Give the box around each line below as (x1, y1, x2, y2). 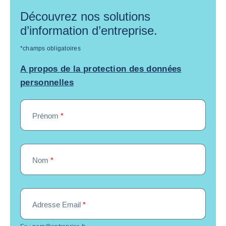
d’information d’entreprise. (20, 23, 157, 37)
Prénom (32, 111, 61, 120)
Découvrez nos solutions (20, 9, 150, 23)
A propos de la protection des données (20, 64, 182, 74)
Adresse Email (32, 200, 83, 209)
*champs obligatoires (20, 44, 81, 52)
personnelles (20, 77, 74, 87)
